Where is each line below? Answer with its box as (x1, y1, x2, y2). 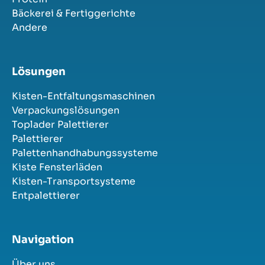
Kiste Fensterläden (12, 160, 102, 173)
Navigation (12, 232, 74, 246)
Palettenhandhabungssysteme (12, 146, 158, 159)
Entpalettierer (12, 189, 80, 202)
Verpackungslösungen (12, 104, 119, 117)
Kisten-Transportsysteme (12, 174, 135, 188)
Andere (12, 21, 47, 34)
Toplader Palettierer (12, 118, 109, 131)
